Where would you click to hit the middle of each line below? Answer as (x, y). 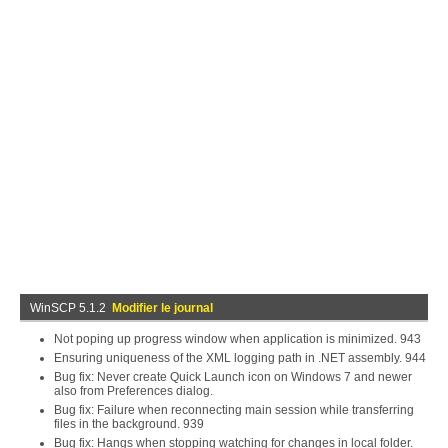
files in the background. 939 (129, 424)
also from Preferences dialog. (133, 391)
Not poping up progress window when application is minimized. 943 (237, 339)
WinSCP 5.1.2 (71, 308)
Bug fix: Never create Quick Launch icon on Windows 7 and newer (233, 377)
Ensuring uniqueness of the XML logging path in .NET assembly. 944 (240, 358)
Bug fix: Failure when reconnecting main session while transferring (234, 410)
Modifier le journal (162, 308)
